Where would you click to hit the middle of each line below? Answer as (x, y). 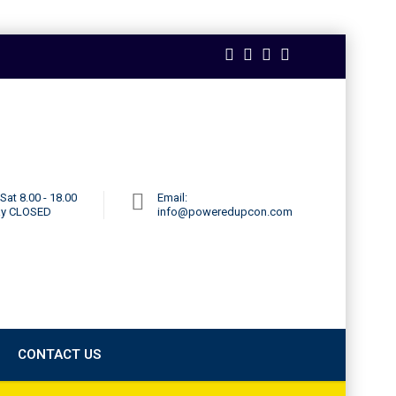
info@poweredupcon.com (225, 212)
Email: (172, 198)
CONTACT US (59, 354)
